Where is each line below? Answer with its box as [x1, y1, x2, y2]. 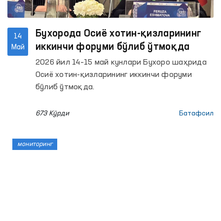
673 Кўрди [36, 110, 69, 117]
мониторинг [17, 141, 52, 147]
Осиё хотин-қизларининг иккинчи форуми [36, 71, 192, 79]
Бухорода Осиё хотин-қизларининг [36, 29, 202, 39]
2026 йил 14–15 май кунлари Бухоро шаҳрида [36, 59, 207, 67]
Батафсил [179, 110, 214, 117]
